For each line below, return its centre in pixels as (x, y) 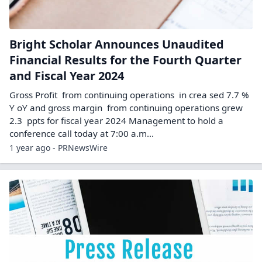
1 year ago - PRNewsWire (58, 147)
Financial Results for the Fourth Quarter (125, 60)
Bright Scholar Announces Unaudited (117, 44)
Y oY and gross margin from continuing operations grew (126, 107)
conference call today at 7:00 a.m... (82, 133)
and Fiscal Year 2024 (67, 75)
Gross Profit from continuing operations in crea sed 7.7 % (129, 94)
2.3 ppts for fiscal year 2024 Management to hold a (116, 120)
